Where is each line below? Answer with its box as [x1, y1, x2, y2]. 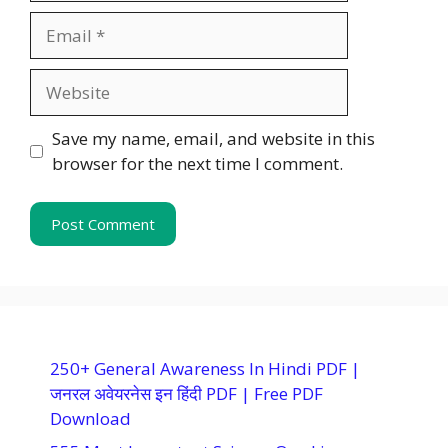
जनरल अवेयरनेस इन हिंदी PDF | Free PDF [50, 381, 323, 405]
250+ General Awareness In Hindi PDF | [50, 356, 360, 380]
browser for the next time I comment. [51, 152, 343, 176]
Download [50, 406, 131, 430]
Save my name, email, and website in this [51, 127, 375, 151]
